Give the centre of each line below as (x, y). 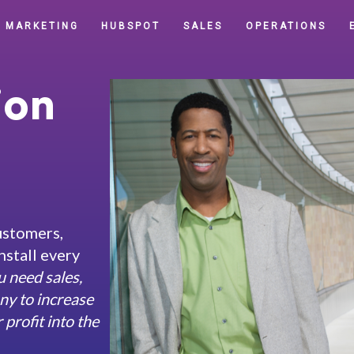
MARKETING (42, 26)
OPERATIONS (286, 26)
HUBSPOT (131, 26)
